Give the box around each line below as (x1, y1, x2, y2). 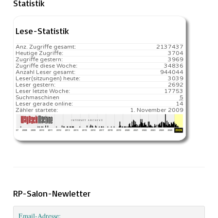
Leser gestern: (16, 81, 55, 88)
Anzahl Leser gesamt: (16, 68, 75, 75)
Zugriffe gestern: (16, 55, 63, 63)
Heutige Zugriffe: (16, 49, 63, 56)
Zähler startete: (16, 106, 58, 113)
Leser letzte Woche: (16, 87, 70, 94)
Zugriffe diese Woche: (16, 62, 77, 69)
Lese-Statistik (16, 25, 69, 36)
